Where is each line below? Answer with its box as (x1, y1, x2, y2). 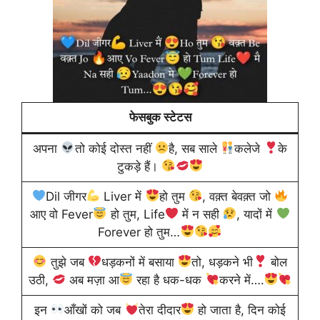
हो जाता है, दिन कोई (194, 302, 286, 317)
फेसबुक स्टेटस (129, 109, 191, 124)
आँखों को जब (64, 302, 125, 317)
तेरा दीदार (138, 302, 181, 317)
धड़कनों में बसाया (101, 254, 178, 269)
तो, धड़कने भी (191, 254, 254, 269)
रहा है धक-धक (133, 272, 206, 287)
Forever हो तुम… (98, 224, 181, 239)
